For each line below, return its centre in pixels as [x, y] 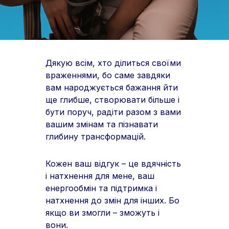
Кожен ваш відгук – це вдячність [113, 164]
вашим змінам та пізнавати [102, 124]
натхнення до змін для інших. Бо [112, 200]
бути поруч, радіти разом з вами [113, 112]
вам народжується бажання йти [112, 87]
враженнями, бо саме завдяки [108, 75]
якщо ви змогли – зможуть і [102, 213]
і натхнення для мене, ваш [100, 176]
